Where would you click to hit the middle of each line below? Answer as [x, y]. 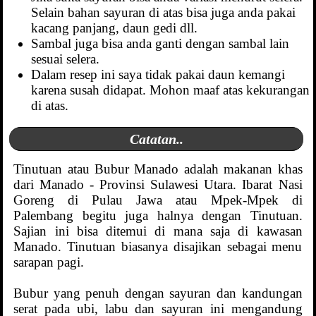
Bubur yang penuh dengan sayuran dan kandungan [158, 293]
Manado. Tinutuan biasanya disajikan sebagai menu [158, 247]
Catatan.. [156, 139]
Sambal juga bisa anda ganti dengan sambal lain [160, 43]
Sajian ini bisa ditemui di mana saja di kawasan [158, 231]
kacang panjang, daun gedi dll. [115, 28]
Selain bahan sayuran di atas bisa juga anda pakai [164, 12]
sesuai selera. [66, 59]
